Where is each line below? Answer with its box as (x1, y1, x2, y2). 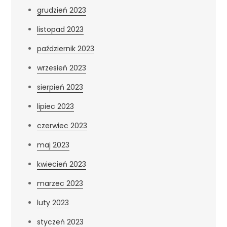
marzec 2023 (37, 178, 84, 188)
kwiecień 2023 (37, 159, 87, 169)
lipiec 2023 (37, 101, 74, 111)
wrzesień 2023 (37, 62, 87, 73)
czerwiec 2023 (37, 120, 88, 131)
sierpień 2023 (37, 82, 84, 92)
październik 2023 (37, 43, 95, 54)
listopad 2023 (37, 24, 84, 34)
